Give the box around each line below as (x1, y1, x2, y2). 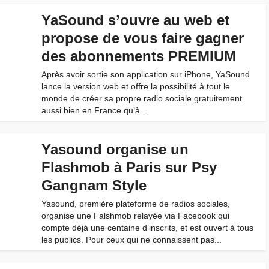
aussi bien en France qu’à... (41, 106, 147, 115)
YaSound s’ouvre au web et (41, 12, 229, 28)
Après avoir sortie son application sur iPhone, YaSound (41, 70, 250, 79)
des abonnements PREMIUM (41, 48, 236, 64)
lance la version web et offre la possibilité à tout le (41, 82, 230, 91)
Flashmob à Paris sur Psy (41, 159, 217, 175)
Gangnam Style (41, 177, 147, 193)
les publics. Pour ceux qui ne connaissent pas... (41, 235, 222, 244)
